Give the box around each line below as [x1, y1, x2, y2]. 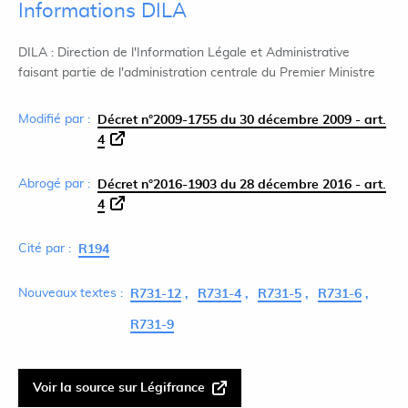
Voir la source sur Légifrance [33, 382, 205, 394]
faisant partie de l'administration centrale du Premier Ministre [18, 66, 375, 79]
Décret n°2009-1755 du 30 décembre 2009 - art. [97, 114, 386, 127]
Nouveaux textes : [18, 287, 123, 300]
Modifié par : [18, 113, 90, 126]
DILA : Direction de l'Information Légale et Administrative [18, 46, 350, 59]
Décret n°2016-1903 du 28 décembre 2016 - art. [97, 178, 386, 191]
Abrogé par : [18, 178, 90, 190]
